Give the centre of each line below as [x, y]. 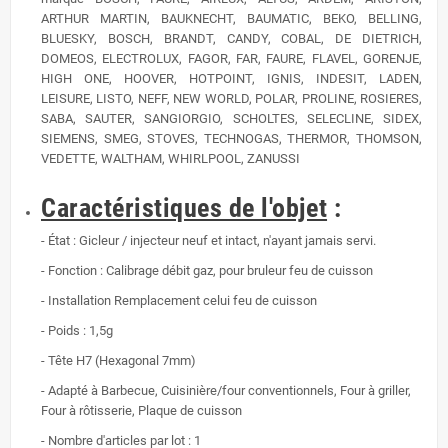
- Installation [77, 301]
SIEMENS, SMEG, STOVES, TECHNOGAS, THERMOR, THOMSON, [231, 139]
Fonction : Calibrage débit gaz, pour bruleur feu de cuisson [210, 271]
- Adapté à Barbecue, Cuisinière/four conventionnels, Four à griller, [226, 391]
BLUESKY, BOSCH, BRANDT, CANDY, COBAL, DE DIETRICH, [231, 39]
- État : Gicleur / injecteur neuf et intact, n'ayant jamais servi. [208, 241]
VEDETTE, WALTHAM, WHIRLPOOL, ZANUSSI [170, 159]
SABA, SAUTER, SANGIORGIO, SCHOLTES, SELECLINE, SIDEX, [231, 119]
